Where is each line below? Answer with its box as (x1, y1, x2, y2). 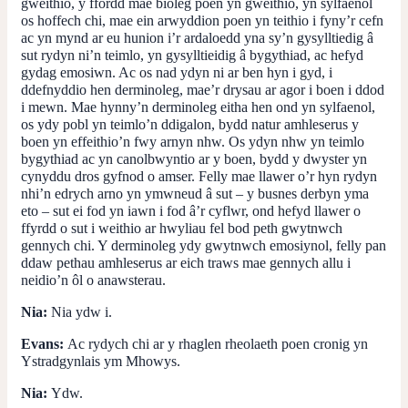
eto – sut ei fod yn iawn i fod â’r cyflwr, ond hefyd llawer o (21, 202, 361, 219)
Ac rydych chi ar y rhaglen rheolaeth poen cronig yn (67, 335, 368, 352)
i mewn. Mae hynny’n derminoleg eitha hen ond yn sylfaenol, (21, 98, 375, 115)
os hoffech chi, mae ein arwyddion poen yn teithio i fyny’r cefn (21, 12, 383, 28)
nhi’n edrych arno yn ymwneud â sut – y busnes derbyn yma (21, 185, 369, 201)
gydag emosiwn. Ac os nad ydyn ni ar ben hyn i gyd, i (21, 64, 332, 80)
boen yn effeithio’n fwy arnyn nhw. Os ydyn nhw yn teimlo (21, 133, 364, 149)
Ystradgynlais (21, 352, 100, 369)
